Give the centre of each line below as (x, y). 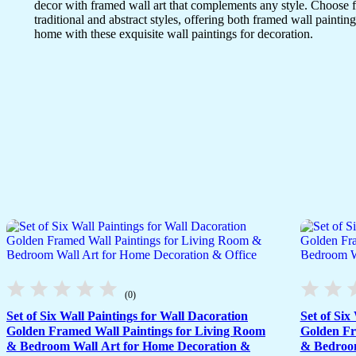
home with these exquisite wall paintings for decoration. (174, 34)
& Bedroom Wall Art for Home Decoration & (128, 346)
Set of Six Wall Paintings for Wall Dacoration (127, 315)
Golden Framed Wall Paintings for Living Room (136, 331)
